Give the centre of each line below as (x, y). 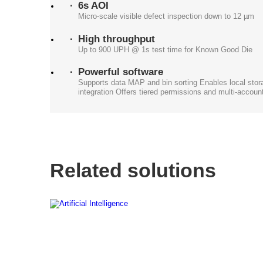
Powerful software (120, 72)
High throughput (116, 39)
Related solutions (133, 171)
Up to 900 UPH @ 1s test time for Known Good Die (165, 49)
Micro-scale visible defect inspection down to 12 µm (166, 16)
